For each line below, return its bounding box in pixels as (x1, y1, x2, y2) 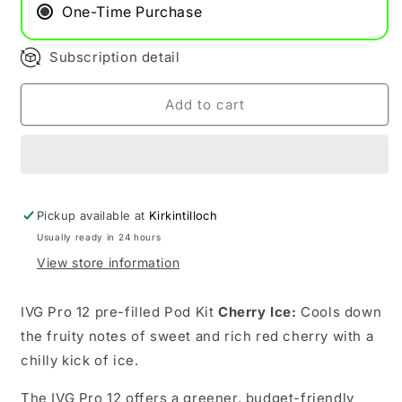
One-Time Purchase (62, 3, 203, 21)
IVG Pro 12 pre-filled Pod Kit (21, 303, 218, 320)
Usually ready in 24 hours (37, 232, 162, 242)
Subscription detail (49, 48, 180, 66)
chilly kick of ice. (21, 352, 139, 369)
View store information (37, 255, 180, 270)
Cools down (296, 303, 382, 320)
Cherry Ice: (218, 303, 297, 320)
